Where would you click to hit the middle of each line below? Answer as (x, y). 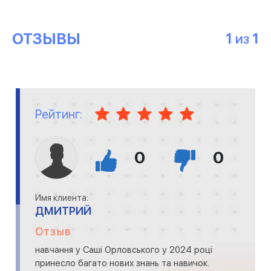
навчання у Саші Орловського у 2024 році (124, 250)
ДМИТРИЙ (63, 211)
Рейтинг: (59, 114)
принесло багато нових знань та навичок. (122, 263)
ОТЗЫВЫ (46, 39)
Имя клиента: (62, 198)
